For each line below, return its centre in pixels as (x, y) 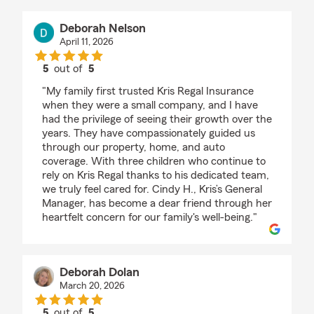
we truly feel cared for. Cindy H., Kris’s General (152, 190)
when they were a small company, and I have (150, 105)
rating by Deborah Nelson (129, 82)
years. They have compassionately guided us (149, 134)
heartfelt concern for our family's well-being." (150, 218)
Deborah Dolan (99, 272)
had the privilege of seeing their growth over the (157, 120)
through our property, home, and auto (134, 148)
